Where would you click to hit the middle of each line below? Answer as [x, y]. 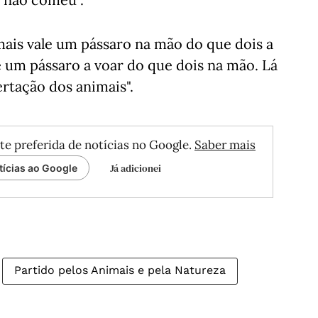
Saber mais [225, 145]
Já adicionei [136, 168]
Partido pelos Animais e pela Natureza [120, 270]
